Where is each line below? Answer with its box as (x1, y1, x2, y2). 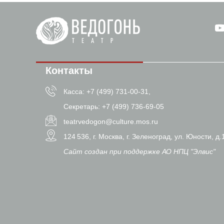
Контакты (45, 65, 92, 76)
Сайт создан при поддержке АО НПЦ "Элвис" (63, 147, 215, 155)
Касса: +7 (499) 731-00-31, (63, 87, 150, 95)
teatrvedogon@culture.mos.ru (63, 117, 158, 125)
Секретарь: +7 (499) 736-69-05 (63, 102, 164, 110)
